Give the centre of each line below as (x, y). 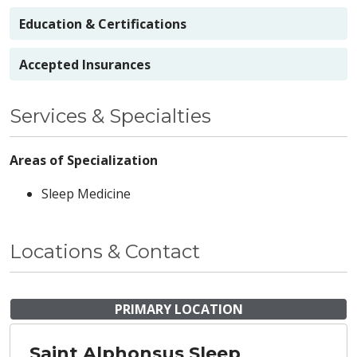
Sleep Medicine (86, 193)
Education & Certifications (103, 24)
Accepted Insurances (85, 64)
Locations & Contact (105, 251)
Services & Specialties (110, 116)
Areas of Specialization (84, 160)
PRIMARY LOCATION (178, 309)
